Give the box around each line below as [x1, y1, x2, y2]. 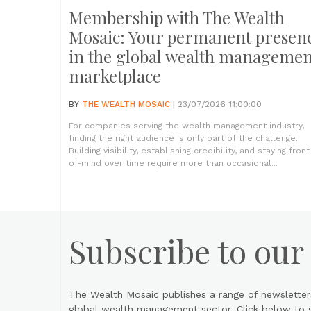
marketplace [69, 65, 161, 87]
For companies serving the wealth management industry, [69, 121, 304, 131]
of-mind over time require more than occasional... [69, 158, 278, 168]
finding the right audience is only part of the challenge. [69, 133, 298, 143]
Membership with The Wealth [69, 6, 285, 28]
